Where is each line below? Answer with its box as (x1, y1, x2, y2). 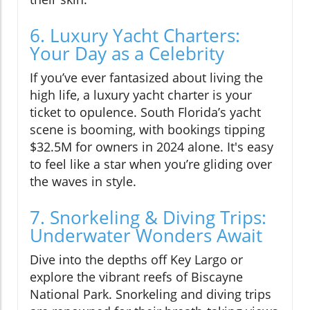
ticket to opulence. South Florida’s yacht (30, 104, 261, 121)
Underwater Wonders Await (30, 223, 262, 248)
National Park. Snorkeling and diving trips (30, 286, 271, 303)
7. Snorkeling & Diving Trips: (30, 205, 266, 230)
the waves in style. (30, 173, 136, 190)
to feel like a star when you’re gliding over (30, 156, 272, 173)
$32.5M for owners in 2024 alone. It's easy (30, 138, 273, 156)
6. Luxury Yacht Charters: (30, 23, 240, 48)
